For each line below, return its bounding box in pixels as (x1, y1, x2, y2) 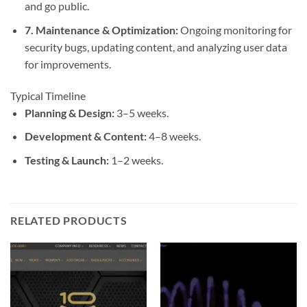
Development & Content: (24, 130, 147, 143)
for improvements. (24, 57, 111, 71)
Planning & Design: (24, 106, 114, 119)
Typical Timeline (10, 88, 86, 102)
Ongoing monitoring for (177, 23, 292, 36)
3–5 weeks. (114, 106, 169, 119)
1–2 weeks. (108, 153, 163, 167)
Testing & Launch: (24, 153, 109, 167)
